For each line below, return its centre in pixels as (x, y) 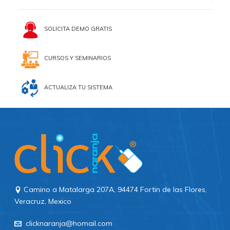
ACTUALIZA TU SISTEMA (76, 88)
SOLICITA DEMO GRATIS (76, 29)
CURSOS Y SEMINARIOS (75, 58)
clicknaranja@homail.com (67, 223)
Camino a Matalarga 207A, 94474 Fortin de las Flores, (114, 189)
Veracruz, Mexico (43, 201)
